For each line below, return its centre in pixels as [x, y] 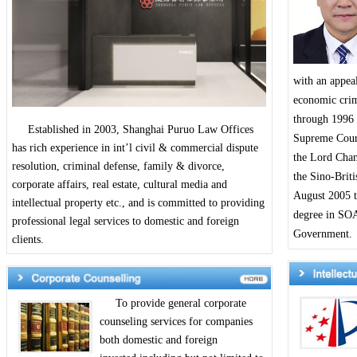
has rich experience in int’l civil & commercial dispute [135, 148]
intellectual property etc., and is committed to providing [138, 203]
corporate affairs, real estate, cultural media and [120, 184]
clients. [28, 239]
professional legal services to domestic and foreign [126, 221]
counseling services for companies [176, 322]
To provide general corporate [173, 303]
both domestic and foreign [159, 340]
